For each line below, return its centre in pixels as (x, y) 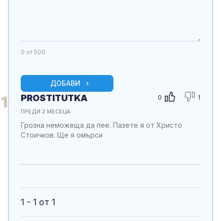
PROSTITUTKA (54, 98)
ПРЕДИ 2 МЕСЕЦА (46, 111)
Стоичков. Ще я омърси (62, 135)
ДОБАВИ (65, 83)
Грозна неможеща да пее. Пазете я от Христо (101, 125)
